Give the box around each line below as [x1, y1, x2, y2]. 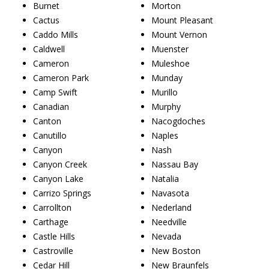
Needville [151, 216, 187, 228]
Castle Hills [33, 230, 75, 242]
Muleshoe [151, 57, 190, 69]
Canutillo [33, 129, 67, 141]
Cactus [33, 14, 59, 26]
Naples [151, 129, 178, 141]
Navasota [151, 187, 189, 199]
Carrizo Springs [33, 187, 91, 199]
